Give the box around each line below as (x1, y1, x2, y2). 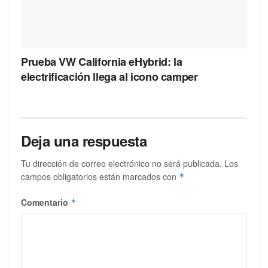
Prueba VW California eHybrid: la (21, 53, 182, 69)
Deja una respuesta (21, 130, 147, 151)
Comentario (21, 196, 71, 208)
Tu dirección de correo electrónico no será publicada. (21, 157, 222, 169)
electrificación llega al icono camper (21, 68, 198, 84)
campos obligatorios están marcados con (21, 170, 179, 182)
